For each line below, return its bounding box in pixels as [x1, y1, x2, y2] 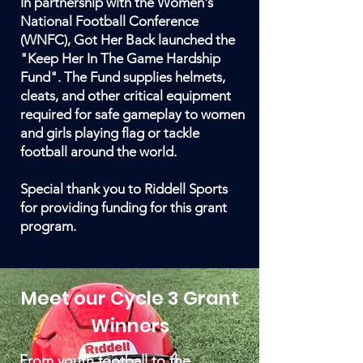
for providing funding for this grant [20, 199, 227, 216]
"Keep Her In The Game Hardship [20, 50, 220, 67]
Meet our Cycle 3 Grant [20, 285, 239, 312]
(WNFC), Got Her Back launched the [20, 32, 235, 49]
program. [20, 218, 79, 235]
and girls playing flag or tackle [20, 125, 199, 142]
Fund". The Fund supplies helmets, [20, 69, 225, 86]
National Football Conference [20, 13, 199, 30]
